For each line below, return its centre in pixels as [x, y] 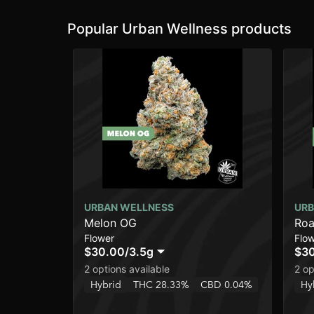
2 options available [127, 269]
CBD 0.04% [226, 285]
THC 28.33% [161, 285]
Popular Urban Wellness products [179, 29]
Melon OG [110, 223]
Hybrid [106, 285]
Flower [99, 238]
